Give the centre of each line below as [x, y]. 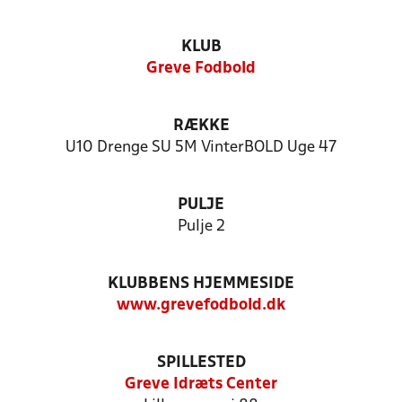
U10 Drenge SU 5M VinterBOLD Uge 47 [201, 148]
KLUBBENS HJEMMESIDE [201, 284]
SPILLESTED [201, 363]
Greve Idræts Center [201, 385]
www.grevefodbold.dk [201, 306]
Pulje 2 [201, 227]
